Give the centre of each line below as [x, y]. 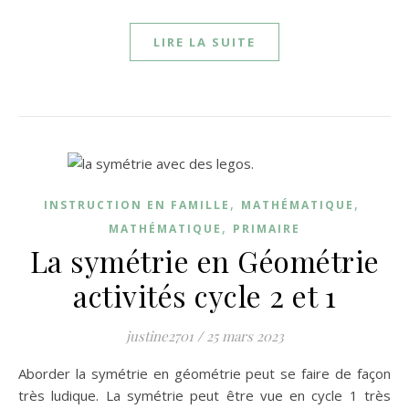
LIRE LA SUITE [204, 42]
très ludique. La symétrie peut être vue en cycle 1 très [204, 395]
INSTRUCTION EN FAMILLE [137, 205]
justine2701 [159, 336]
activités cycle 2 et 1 [204, 295]
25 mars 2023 [245, 336]
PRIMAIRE [267, 229]
